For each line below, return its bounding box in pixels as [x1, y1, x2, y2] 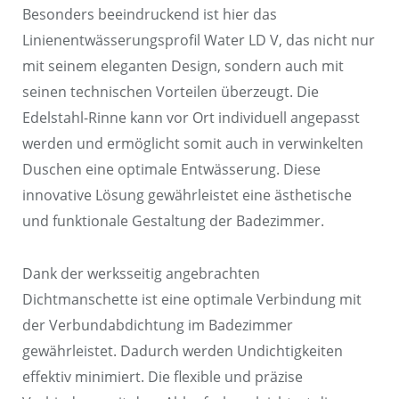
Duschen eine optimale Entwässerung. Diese [22, 159, 321, 180]
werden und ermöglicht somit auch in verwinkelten [22, 134, 363, 154]
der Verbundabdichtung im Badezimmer [22, 314, 293, 335]
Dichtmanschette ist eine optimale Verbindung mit [22, 289, 362, 309]
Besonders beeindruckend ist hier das [22, 4, 277, 25]
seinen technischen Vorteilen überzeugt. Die [22, 82, 319, 102]
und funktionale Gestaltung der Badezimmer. [22, 211, 324, 232]
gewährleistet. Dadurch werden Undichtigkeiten [22, 340, 343, 361]
